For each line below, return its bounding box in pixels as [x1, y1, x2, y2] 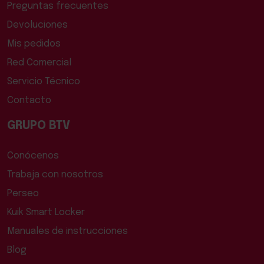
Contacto [7, 95, 51, 105]
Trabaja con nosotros [7, 169, 103, 180]
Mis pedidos [7, 38, 61, 49]
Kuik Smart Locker [7, 207, 85, 217]
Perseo [7, 188, 39, 199]
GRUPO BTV [7, 119, 70, 132]
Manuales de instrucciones [7, 226, 128, 236]
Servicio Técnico [7, 76, 80, 87]
